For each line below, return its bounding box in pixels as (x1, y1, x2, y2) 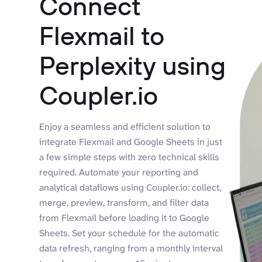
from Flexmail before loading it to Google (39, 211, 210, 224)
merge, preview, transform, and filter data (39, 196, 209, 209)
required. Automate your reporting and (39, 166, 199, 178)
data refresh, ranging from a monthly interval (39, 242, 223, 254)
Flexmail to (39, 19, 165, 51)
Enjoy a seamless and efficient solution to (39, 120, 211, 133)
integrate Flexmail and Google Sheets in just (39, 135, 223, 148)
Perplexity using (39, 49, 226, 81)
